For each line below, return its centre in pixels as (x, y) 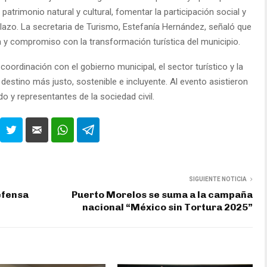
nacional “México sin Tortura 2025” (167, 207)
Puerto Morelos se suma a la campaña (162, 194)
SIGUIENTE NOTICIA (218, 179)
